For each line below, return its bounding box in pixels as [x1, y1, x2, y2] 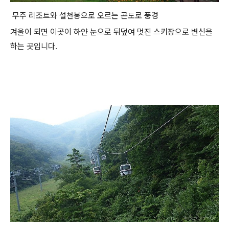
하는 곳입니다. [10, 41, 57, 51]
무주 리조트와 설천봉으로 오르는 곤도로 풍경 [10, 10, 158, 20]
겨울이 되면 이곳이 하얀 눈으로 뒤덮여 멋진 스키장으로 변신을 [10, 27, 213, 37]
